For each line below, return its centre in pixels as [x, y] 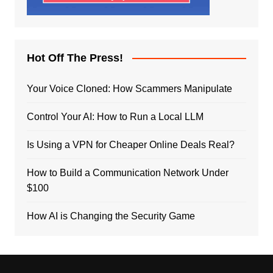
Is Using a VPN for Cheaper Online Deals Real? [130, 144]
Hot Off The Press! [75, 58]
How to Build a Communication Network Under [127, 172]
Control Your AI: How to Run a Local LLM [115, 116]
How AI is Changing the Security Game [111, 216]
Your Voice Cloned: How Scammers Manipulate [129, 88]
